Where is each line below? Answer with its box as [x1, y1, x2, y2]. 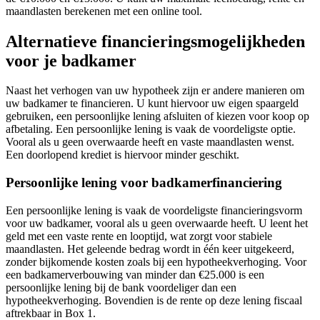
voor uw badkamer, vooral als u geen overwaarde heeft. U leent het [6, 216, 308, 229]
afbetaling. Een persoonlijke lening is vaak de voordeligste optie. [6, 123, 296, 136]
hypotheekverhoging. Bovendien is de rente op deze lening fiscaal [6, 294, 302, 306]
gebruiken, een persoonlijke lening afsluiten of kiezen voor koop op [6, 110, 309, 123]
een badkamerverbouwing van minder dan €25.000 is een [6, 268, 264, 281]
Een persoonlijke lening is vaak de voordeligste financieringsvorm [6, 204, 302, 216]
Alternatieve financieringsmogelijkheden [6, 31, 305, 51]
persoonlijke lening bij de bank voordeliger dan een [6, 281, 236, 294]
